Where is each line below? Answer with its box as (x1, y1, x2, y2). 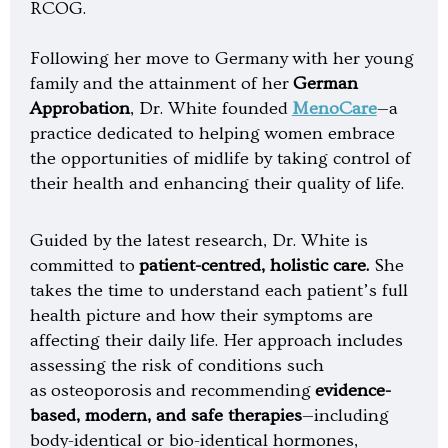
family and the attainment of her (29, 73, 293, 94)
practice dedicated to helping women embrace (29, 123, 395, 144)
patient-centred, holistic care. (138, 254, 369, 276)
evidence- (314, 379, 391, 401)
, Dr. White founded (129, 98, 292, 119)
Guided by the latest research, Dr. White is (29, 229, 368, 251)
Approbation (29, 98, 130, 119)
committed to (29, 254, 139, 276)
